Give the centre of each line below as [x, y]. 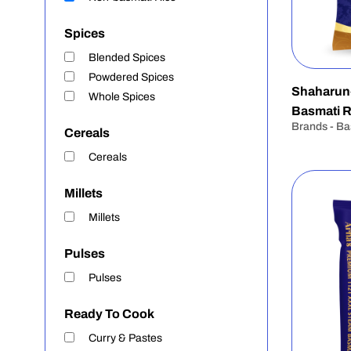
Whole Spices [122, 97]
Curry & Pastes [125, 338]
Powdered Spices [131, 77]
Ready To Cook [109, 314]
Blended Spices [127, 58]
